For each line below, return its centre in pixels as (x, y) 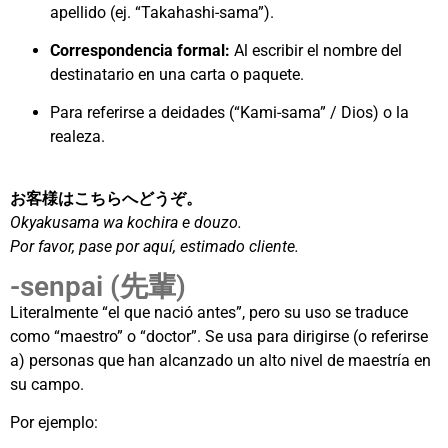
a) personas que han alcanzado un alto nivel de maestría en (220, 361)
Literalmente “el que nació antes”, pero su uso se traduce (209, 313)
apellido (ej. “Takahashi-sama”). (162, 13)
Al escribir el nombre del (316, 51)
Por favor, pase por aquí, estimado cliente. (154, 247)
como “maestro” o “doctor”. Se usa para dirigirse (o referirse (219, 337)
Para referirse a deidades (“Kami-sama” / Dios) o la (229, 113)
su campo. (47, 385)
